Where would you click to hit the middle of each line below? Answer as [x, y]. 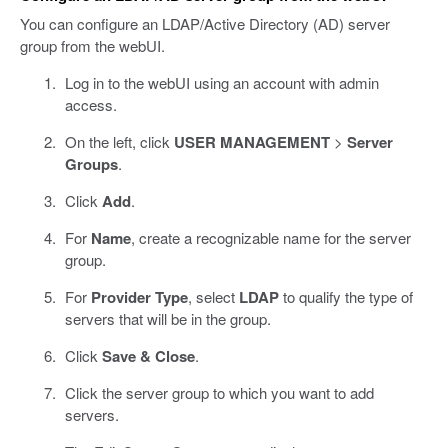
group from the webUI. [92, 45]
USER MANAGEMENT [251, 141]
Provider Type [139, 296]
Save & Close [148, 355]
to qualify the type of [345, 296]
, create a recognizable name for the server [270, 237]
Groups [91, 163]
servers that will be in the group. [167, 318]
